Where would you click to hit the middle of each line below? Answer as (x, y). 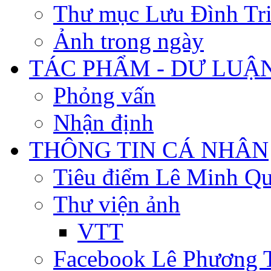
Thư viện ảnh (117, 204)
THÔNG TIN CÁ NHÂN (149, 149)
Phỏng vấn (104, 95)
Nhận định (103, 122)
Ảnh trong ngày (129, 41)
